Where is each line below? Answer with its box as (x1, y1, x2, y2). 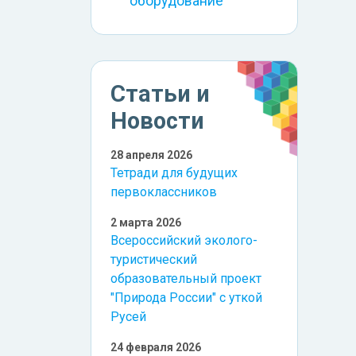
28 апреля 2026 (110, 149, 192, 162)
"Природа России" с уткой (110, 290, 262, 306)
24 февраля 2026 (110, 341, 201, 354)
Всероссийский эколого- (110, 233, 257, 249)
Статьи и (110, 80, 210, 108)
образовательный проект (110, 271, 261, 287)
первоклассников (110, 184, 217, 200)
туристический (110, 252, 197, 268)
